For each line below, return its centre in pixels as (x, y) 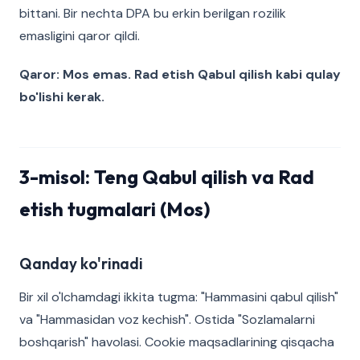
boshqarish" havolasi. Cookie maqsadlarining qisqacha (177, 342)
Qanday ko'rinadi (81, 264)
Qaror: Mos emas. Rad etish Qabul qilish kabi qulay (180, 74)
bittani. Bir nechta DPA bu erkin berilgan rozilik (153, 13)
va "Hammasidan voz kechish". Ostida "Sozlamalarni (167, 319)
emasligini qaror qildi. (80, 36)
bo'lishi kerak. (62, 97)
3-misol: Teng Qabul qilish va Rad (167, 177)
